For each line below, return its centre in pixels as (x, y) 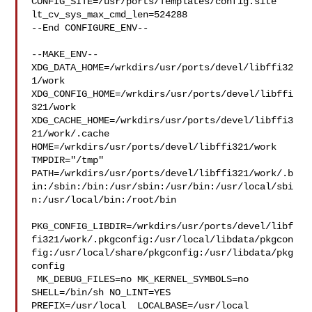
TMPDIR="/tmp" (71, 160)
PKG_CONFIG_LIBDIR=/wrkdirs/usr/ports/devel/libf (163, 226)
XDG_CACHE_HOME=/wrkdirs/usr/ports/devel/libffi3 (163, 120)
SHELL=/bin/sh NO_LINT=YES (104, 292)
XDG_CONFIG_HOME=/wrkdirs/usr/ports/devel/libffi (163, 94)
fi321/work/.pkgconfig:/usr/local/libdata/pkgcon (163, 240)
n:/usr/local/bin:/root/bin (104, 200)
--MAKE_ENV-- (65, 54)
